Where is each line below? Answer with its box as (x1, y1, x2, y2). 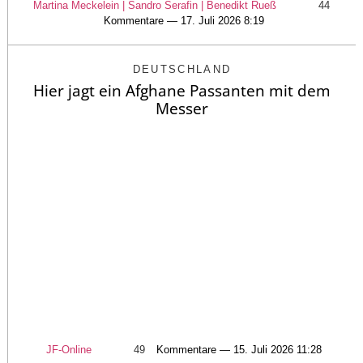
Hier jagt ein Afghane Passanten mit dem (33, 80, 331, 102)
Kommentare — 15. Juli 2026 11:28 (156, 343, 322, 356)
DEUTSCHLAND (132, 63, 232, 76)
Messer (156, 98, 208, 120)
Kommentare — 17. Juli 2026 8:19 (104, 15, 264, 28)
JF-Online (46, 343, 92, 356)
